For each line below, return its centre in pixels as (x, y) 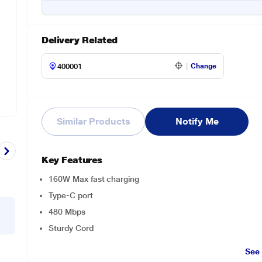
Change (204, 66)
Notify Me (197, 121)
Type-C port (71, 195)
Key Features (72, 160)
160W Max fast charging (94, 179)
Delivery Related (80, 40)
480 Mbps (67, 212)
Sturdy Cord (71, 228)
